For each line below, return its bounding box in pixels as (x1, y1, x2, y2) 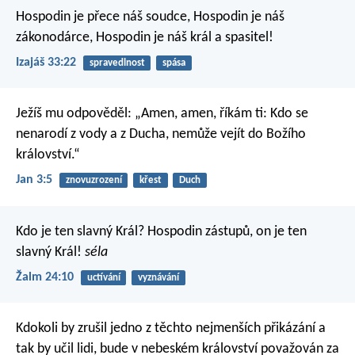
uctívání (86, 272, 120, 283)
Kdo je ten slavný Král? (16, 223, 144, 239)
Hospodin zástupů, (144, 223, 253, 239)
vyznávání (137, 272, 179, 283)
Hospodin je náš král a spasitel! (93, 29, 273, 45)
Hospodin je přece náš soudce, (16, 9, 190, 25)
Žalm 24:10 (16, 270, 74, 284)
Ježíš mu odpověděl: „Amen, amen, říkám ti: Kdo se (16, 106, 308, 122)
